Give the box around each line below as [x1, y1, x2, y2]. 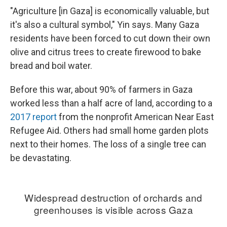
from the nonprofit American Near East [57, 111, 214, 122]
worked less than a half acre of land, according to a [10, 98, 212, 108]
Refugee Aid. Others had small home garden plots [10, 125, 209, 136]
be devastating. [10, 153, 71, 163]
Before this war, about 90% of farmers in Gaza [10, 84, 193, 95]
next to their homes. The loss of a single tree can [10, 139, 206, 149]
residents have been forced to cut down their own [10, 33, 210, 44]
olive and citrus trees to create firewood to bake [10, 47, 201, 57]
